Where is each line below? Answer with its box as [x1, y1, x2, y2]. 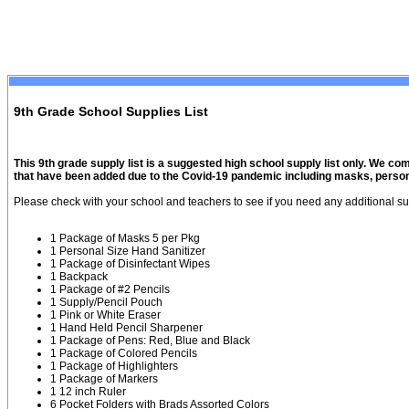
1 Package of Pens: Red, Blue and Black [50, 334, 250, 348]
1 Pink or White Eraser [50, 309, 161, 322]
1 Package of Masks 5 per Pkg [50, 232, 200, 246]
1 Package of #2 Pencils [50, 283, 170, 297]
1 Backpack [50, 270, 108, 284]
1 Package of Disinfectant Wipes [50, 257, 210, 271]
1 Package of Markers [50, 372, 158, 386]
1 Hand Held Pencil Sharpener [50, 321, 203, 335]
